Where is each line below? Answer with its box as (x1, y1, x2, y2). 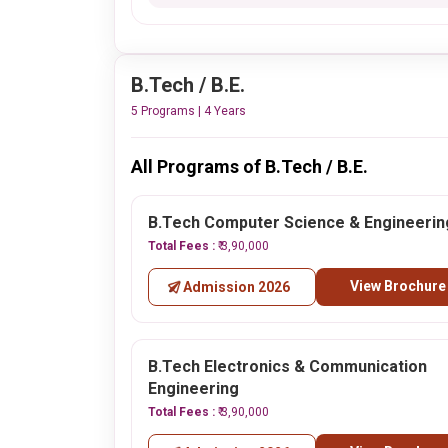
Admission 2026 (183, 279, 291, 295)
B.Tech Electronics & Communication (148, 357, 427, 376)
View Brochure (349, 278, 446, 294)
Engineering (148, 379, 239, 398)
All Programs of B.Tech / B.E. (131, 156, 368, 177)
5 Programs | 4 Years (131, 104, 246, 118)
